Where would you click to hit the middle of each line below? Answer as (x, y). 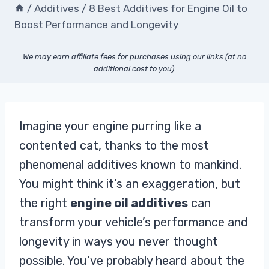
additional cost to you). (134, 69)
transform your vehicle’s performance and (134, 222)
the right (45, 203)
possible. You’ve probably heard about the (132, 261)
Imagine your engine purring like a (110, 126)
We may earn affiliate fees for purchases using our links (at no (134, 57)
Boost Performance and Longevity (96, 25)
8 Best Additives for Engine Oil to (168, 8)
